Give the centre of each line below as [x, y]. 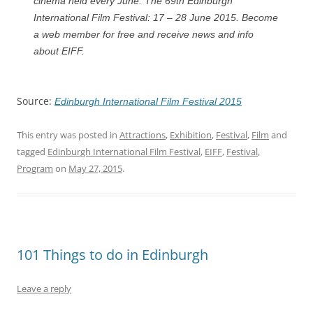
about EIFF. [59, 51]
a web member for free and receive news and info [144, 34]
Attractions [143, 134]
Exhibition [191, 134]
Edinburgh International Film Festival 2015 [148, 101]
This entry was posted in [68, 134]
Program [35, 168]
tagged [32, 151]
